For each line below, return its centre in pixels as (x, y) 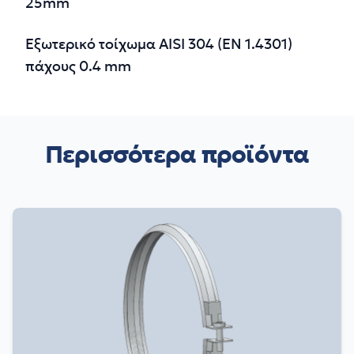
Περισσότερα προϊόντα (177, 156)
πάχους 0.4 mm (78, 68)
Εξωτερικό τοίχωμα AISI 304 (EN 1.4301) (159, 45)
